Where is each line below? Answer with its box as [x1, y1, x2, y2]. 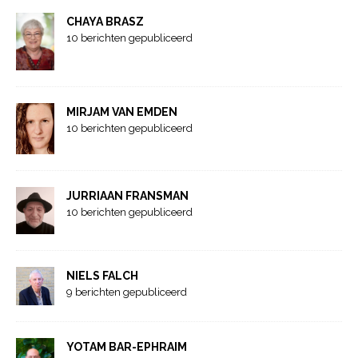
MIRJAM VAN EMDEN [66, 105, 177, 119]
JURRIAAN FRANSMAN [66, 189, 189, 202]
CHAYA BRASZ [66, 15, 144, 29]
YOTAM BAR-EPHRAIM [66, 340, 187, 354]
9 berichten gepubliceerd [66, 286, 187, 299]
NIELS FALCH [66, 269, 138, 283]
